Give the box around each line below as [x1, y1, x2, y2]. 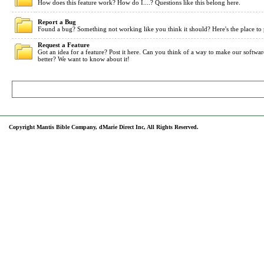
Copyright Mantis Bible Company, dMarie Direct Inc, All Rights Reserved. [9, 124, 199, 130]
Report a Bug [38, 18, 76, 25]
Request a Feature [38, 41, 90, 48]
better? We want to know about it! [38, 55, 130, 62]
